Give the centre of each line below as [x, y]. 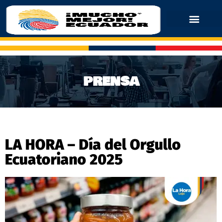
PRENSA [111, 81]
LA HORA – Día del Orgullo [93, 144]
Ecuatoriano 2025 [64, 159]
